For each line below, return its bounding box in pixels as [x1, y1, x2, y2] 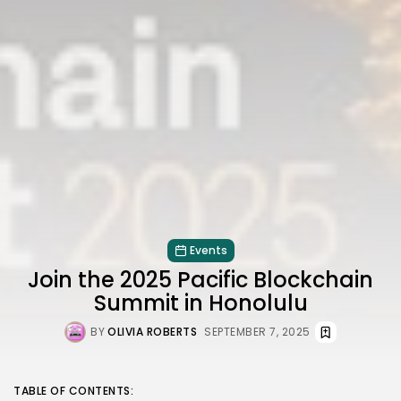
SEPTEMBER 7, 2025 [204, 323, 311, 339]
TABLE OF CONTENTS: [13, 382, 133, 398]
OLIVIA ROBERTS [107, 323, 198, 339]
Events [189, 242, 227, 258]
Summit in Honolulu [93, 287, 308, 318]
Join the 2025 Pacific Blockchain [28, 264, 373, 294]
